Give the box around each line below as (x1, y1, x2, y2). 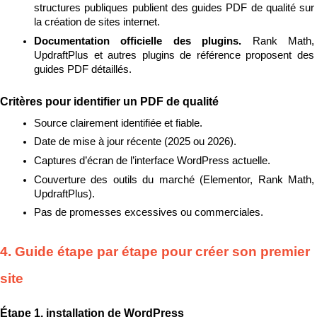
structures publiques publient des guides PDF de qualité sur (34, 2, 314, 14)
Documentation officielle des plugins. (34, 35, 253, 47)
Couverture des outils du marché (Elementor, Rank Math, (34, 173, 314, 185)
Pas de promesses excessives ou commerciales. (34, 207, 263, 219)
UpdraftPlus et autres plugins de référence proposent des (34, 49, 314, 61)
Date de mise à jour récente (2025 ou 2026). (34, 136, 236, 148)
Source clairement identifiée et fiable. (34, 117, 202, 129)
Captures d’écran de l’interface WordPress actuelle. (34, 154, 270, 166)
